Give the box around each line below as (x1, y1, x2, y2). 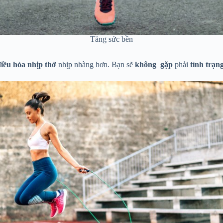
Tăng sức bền (90, 34, 133, 43)
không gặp (135, 60, 173, 69)
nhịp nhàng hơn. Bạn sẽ (56, 60, 135, 69)
